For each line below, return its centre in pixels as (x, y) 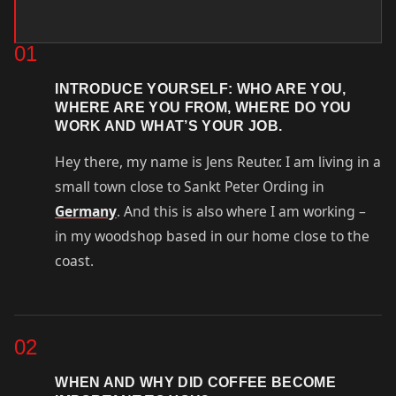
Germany (86, 211)
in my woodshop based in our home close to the (213, 236)
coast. (75, 260)
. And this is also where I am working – (242, 211)
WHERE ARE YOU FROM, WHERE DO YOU (203, 107)
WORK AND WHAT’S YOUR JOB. (171, 125)
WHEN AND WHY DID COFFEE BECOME (195, 382)
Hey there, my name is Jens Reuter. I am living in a (218, 161)
